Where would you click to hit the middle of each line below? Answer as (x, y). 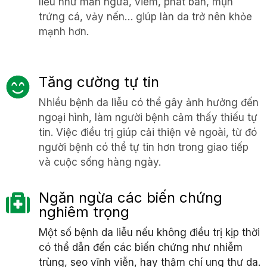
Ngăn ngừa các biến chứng (131, 197)
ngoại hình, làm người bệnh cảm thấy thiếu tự (148, 117)
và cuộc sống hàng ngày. (100, 162)
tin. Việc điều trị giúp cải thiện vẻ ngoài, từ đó (148, 132)
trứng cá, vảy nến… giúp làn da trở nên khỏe (145, 16)
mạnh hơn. (64, 31)
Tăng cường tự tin (99, 82)
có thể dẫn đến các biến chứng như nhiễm (141, 247)
